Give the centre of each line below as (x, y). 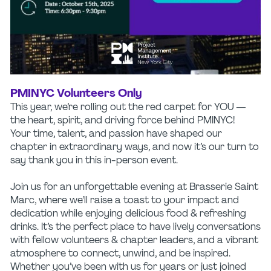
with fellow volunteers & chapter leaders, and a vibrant (134, 240)
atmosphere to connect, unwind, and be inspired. (120, 254)
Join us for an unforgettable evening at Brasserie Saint (134, 187)
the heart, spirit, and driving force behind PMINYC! (122, 121)
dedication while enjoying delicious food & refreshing (128, 214)
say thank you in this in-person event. (94, 161)
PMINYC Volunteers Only (76, 94)
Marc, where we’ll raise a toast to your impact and (125, 201)
